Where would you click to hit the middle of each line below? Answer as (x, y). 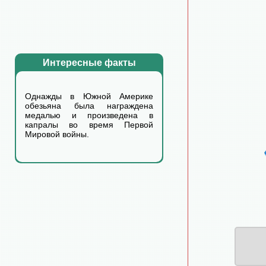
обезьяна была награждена (89, 106)
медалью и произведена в (89, 115)
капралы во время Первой (89, 125)
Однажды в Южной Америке (89, 96)
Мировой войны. (57, 134)
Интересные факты (89, 63)
